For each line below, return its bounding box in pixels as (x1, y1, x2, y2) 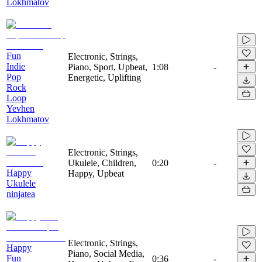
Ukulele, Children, (68, 157, 136, 168)
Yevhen (6, 103, 35, 113)
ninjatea (6, 188, 35, 199)
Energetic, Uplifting (68, 72, 141, 82)
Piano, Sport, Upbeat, (68, 61, 147, 72)
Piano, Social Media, (68, 248, 144, 258)
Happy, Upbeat (68, 168, 124, 178)
